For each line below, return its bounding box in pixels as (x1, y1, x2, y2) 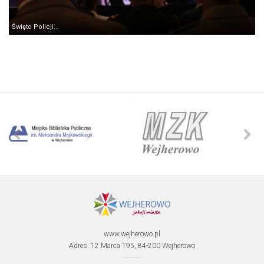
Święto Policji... (12, 23, 59, 31)
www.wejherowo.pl (104, 230, 160, 238)
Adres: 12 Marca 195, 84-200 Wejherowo (69, 242, 195, 250)
